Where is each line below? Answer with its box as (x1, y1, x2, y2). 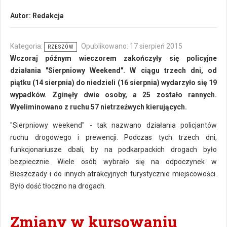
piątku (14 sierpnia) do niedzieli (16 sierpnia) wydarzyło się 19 (10, 79, 217, 87)
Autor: (10, 12, 32, 20)
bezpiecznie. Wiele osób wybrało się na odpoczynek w (10, 158, 217, 166)
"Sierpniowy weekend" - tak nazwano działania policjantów (10, 121, 217, 129)
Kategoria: (10, 42, 44, 50)
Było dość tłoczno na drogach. (10, 182, 106, 190)
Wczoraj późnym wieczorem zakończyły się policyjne (10, 54, 217, 62)
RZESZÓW (48, 44, 73, 50)
